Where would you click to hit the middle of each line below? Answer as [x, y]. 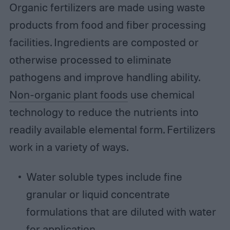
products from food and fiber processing [107, 24]
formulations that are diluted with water [121, 211]
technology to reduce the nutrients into [104, 112]
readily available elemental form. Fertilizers [112, 129]
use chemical [161, 94]
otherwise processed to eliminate [90, 59]
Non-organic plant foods [68, 94]
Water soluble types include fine [104, 176]
